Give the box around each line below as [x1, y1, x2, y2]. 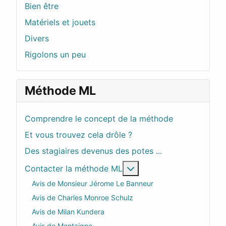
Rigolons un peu [25, 49, 86, 60]
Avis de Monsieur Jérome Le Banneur [32, 179, 153, 188]
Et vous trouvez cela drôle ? [25, 130, 132, 140]
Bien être [25, 1, 59, 12]
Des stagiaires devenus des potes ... [25, 146, 162, 156]
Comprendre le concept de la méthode [25, 114, 173, 124]
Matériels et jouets [25, 17, 95, 28]
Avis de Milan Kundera [32, 207, 104, 216]
